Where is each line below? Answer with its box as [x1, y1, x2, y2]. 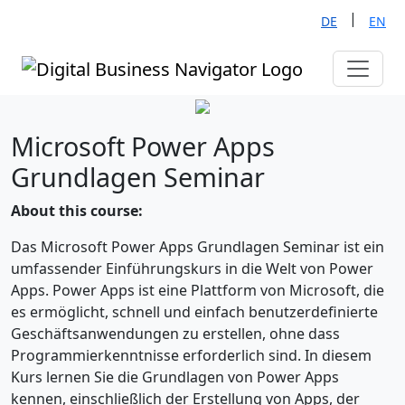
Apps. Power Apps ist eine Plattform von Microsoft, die [11, 279, 384, 300]
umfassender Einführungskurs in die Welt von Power [11, 258, 373, 278]
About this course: [11, 200, 143, 221]
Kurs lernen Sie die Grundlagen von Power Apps [11, 366, 339, 387]
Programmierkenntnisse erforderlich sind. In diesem [11, 344, 372, 365]
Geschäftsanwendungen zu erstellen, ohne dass [11, 323, 340, 344]
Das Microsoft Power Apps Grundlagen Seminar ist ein [11, 236, 384, 257]
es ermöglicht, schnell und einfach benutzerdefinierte [11, 301, 378, 322]
